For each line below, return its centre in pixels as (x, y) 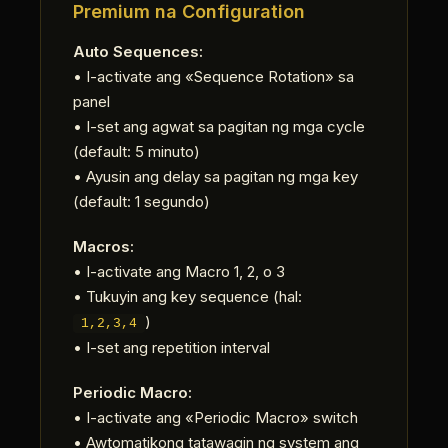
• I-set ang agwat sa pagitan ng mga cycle (219, 126)
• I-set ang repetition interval (171, 347)
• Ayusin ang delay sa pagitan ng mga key (215, 176)
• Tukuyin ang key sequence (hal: (187, 296)
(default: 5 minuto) (136, 151)
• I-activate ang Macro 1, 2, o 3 (179, 271)
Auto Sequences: (138, 51)
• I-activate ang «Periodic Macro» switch (215, 417)
